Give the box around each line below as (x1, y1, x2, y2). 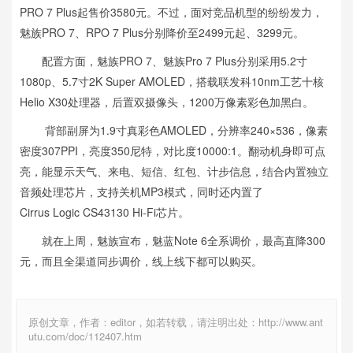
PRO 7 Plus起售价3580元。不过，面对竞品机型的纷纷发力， (20, 4, 323, 20)
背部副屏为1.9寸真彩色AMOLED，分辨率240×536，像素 (20, 122, 328, 138)
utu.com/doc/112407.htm (28, 329, 142, 344)
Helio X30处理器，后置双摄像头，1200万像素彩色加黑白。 (20, 94, 314, 110)
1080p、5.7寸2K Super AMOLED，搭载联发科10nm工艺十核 (20, 73, 324, 89)
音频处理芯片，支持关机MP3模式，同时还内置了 (20, 184, 263, 199)
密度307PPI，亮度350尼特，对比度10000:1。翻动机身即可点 (20, 143, 325, 158)
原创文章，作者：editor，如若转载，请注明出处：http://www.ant (28, 314, 323, 329)
